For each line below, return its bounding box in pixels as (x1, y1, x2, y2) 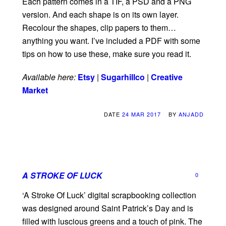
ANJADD (179, 110, 204, 119)
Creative (151, 71, 183, 83)
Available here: (22, 71, 76, 83)
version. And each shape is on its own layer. (22, 9, 179, 21)
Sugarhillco (101, 71, 145, 83)
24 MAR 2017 (122, 110, 161, 119)
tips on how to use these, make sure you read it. (22, 48, 191, 60)
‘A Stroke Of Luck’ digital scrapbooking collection (22, 189, 196, 201)
